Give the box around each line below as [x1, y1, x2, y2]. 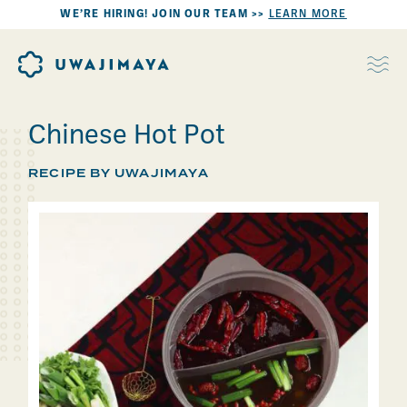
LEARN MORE [268, 9, 347, 20]
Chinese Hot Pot [28, 123, 225, 151]
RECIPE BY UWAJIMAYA [28, 165, 209, 182]
